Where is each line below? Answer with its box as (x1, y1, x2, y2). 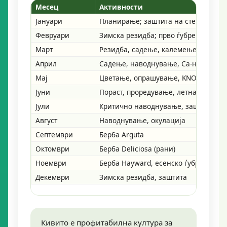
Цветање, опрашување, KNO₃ (99, 72, 199, 83)
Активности (99, 2, 143, 12)
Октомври (35, 143, 69, 154)
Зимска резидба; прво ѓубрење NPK (99, 30, 221, 40)
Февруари (35, 30, 69, 40)
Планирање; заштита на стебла (99, 16, 208, 26)
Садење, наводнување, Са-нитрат (99, 58, 215, 68)
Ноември (35, 158, 66, 168)
